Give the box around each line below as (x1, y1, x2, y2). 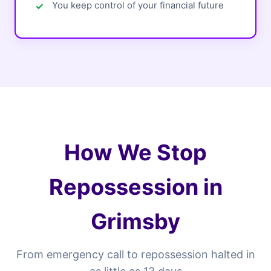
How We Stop (64, 139, 207, 166)
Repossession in (48, 174, 223, 200)
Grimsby (91, 208, 180, 235)
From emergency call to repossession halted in (16, 248, 255, 261)
